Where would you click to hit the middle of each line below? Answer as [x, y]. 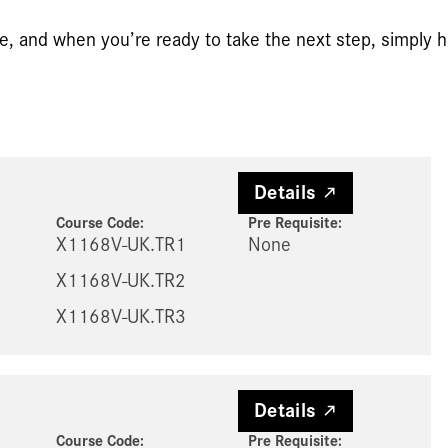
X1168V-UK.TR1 [120, 245]
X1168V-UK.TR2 [120, 281]
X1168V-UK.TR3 [120, 317]
